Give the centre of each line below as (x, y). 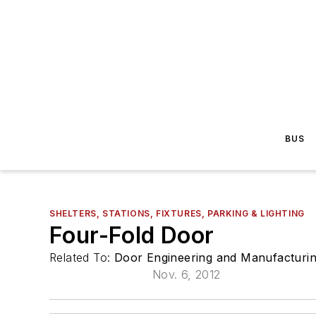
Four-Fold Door (132, 235)
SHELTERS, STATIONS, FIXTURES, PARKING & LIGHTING (177, 213)
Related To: (82, 257)
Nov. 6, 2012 (186, 274)
